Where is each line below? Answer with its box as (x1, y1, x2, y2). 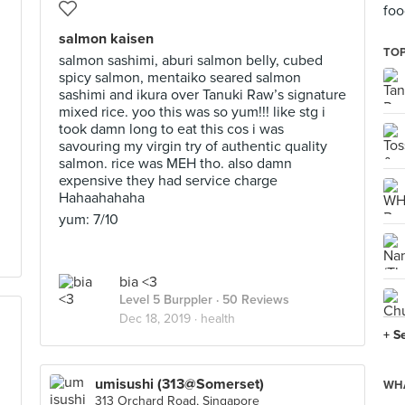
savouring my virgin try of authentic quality (59, 137, 327, 155)
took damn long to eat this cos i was (59, 120, 284, 138)
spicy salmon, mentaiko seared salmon (59, 69, 301, 87)
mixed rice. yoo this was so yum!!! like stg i (59, 103, 325, 121)
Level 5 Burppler (119, 292, 212, 307)
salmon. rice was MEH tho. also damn (59, 155, 292, 173)
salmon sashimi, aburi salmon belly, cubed (59, 52, 323, 70)
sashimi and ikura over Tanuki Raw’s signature (59, 86, 346, 104)
